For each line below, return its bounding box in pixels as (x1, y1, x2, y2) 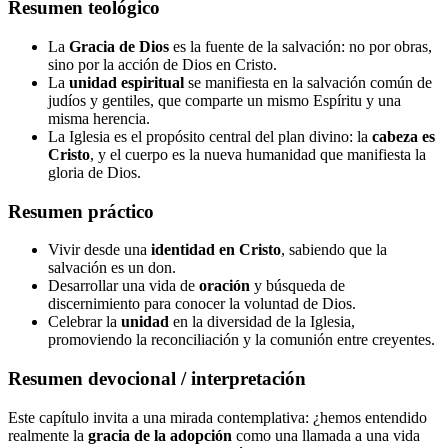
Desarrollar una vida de (48, 277, 199, 295)
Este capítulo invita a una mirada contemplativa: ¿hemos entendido (8, 408, 427, 426)
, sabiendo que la (281, 241, 387, 259)
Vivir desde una (48, 241, 151, 259)
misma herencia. (48, 109, 150, 127)
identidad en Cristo (151, 241, 281, 259)
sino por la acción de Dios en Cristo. (48, 55, 277, 73)
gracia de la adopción (88, 426, 232, 444)
